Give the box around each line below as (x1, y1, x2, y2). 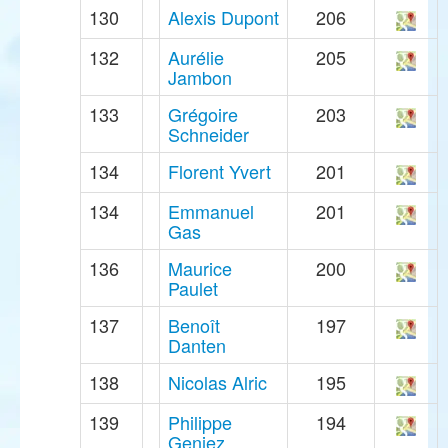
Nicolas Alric (168, 369, 267, 396)
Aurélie (168, 44, 224, 71)
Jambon (168, 64, 232, 91)
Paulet (168, 275, 218, 302)
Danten (168, 332, 226, 359)
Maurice (168, 255, 232, 282)
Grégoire (168, 101, 238, 128)
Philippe (168, 409, 232, 436)
